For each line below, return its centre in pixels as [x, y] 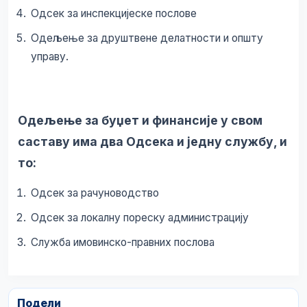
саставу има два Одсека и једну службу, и [152, 141]
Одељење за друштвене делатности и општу [147, 38]
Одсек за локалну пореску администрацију [139, 218]
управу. [49, 56]
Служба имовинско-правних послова [122, 242]
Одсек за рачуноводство [95, 193]
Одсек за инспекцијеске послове [113, 14]
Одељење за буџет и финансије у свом [140, 120]
